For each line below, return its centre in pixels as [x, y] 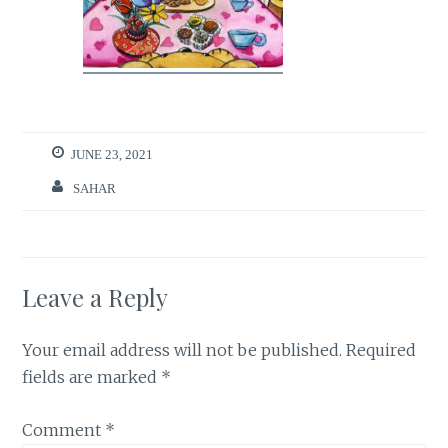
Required [381, 350]
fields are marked [92, 377]
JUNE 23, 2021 [112, 155]
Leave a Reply [95, 297]
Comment [64, 430]
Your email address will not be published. [182, 350]
